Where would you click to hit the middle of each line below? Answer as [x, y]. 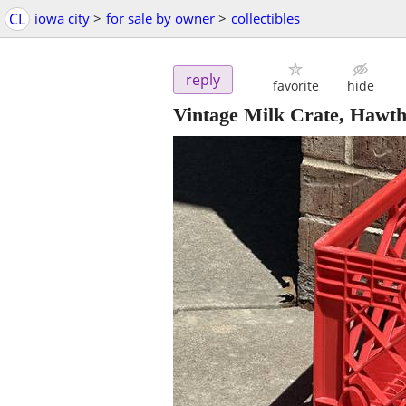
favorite [295, 86]
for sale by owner [160, 18]
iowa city [62, 18]
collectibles [266, 18]
